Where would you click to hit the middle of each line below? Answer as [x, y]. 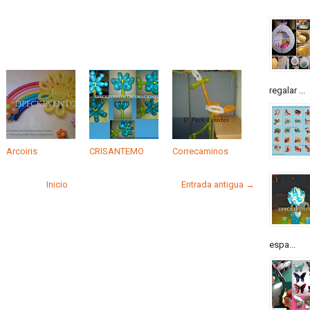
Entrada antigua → [218, 184]
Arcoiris [22, 151]
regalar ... [287, 90]
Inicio [57, 184]
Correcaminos [200, 151]
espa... [282, 245]
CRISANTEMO [117, 151]
